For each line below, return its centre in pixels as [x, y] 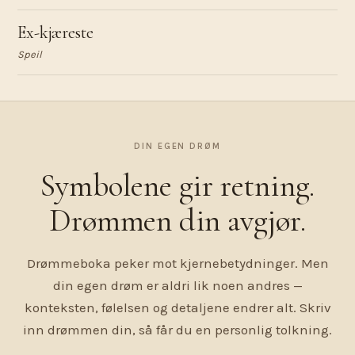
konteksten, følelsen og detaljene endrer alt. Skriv [177, 307]
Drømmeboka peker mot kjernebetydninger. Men [177, 263]
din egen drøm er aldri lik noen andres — [177, 285]
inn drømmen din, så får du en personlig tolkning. [177, 330]
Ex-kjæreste [55, 32]
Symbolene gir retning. [177, 185]
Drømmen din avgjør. [177, 220]
